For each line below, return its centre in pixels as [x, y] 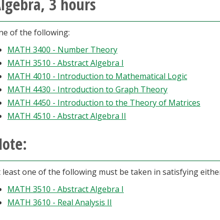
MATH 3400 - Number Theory [62, 50]
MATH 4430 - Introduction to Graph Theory [87, 89]
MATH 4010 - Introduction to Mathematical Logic [97, 76]
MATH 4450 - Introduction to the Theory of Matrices [104, 103]
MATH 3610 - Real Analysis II [60, 202]
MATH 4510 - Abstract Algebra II [67, 116]
